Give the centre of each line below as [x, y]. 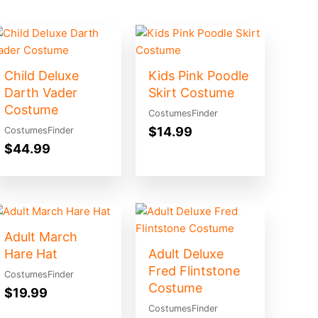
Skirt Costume [191, 93]
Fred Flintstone [194, 270]
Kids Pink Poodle [198, 76]
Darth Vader [40, 93]
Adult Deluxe [186, 253]
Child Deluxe [41, 76]
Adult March [40, 236]
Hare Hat [31, 253]
